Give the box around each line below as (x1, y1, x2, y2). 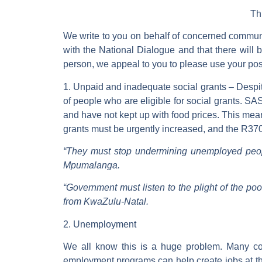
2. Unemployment (63, 219, 136, 229)
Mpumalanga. (63, 160, 120, 170)
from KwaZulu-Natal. (63, 196, 149, 207)
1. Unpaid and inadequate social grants (63, 81, 226, 92)
